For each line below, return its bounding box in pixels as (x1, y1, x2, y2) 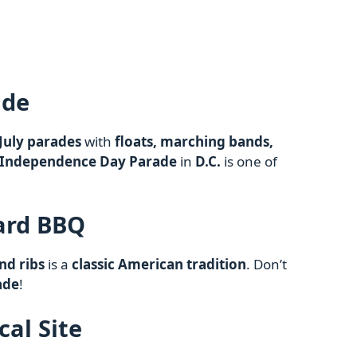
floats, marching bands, (115, 131, 273, 151)
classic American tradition (72, 255, 246, 274)
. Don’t (246, 255, 287, 274)
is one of (221, 151, 277, 171)
